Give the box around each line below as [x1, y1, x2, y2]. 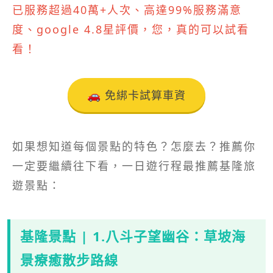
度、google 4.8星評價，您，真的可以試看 [12, 22, 249, 37]
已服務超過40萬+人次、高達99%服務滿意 [12, 2, 242, 18]
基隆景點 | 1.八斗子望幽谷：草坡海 [20, 227, 246, 246]
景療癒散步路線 [20, 250, 118, 269]
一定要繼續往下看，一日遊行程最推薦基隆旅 [12, 158, 256, 174]
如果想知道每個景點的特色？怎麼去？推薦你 [12, 139, 256, 154]
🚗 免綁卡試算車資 [87, 88, 186, 103]
